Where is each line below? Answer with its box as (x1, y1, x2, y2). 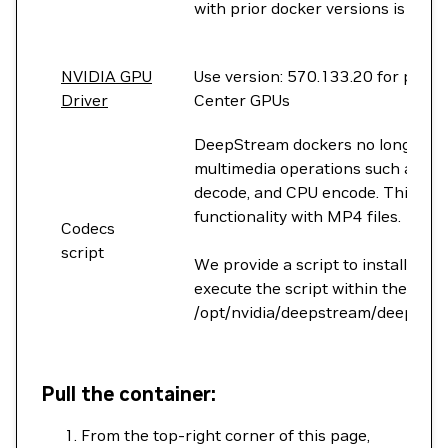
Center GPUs (194, 90, 290, 110)
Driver (61, 90, 108, 110)
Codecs (61, 218, 115, 238)
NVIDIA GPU (61, 66, 152, 86)
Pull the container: (41, 381, 216, 407)
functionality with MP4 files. (194, 206, 401, 226)
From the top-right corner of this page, (81, 425, 370, 445)
